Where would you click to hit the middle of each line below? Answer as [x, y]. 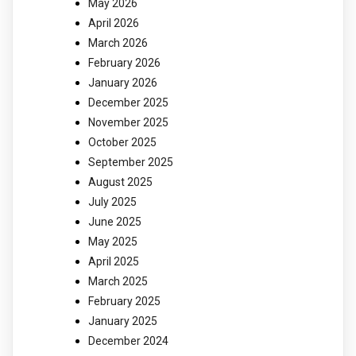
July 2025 [112, 201]
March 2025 [118, 281]
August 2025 [120, 182]
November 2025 [128, 122]
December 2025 [128, 102]
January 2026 [123, 82]
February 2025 [124, 301]
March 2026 [118, 43]
